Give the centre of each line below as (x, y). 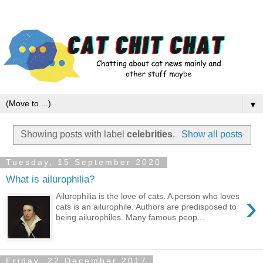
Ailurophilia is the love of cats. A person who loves (148, 196)
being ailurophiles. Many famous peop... (130, 218)
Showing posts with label (74, 134)
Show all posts (212, 134)
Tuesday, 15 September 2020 (84, 162)
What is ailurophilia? (50, 179)
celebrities (150, 134)
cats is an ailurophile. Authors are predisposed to (146, 207)
